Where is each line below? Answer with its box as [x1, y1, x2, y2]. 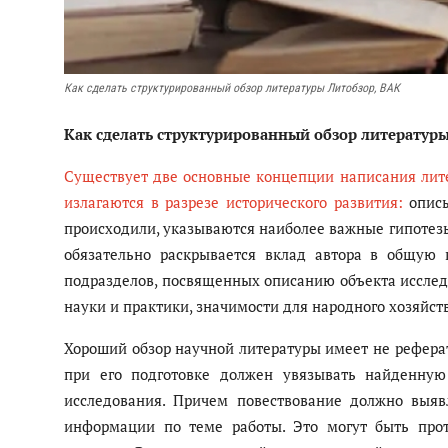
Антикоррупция [15, 28, 113, 53]
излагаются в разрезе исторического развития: [64, 192, 410, 213]
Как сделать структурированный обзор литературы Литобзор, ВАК [64, 81, 400, 96]
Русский [73, 89, 123, 106]
